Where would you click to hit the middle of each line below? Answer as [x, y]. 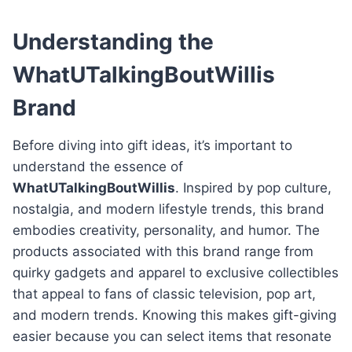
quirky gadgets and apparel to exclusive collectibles [176, 272]
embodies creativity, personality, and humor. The [166, 230]
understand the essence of [98, 166]
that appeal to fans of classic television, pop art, [164, 293]
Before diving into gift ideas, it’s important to [152, 145]
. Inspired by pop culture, [253, 187]
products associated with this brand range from [163, 251]
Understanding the [113, 41]
